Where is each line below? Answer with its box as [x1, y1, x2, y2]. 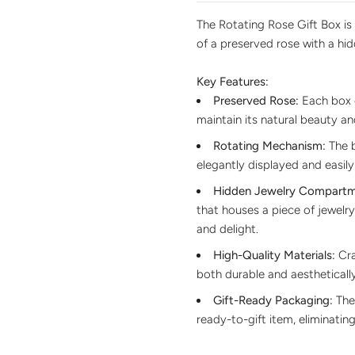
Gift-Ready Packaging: [213, 292, 333, 307]
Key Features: [197, 74, 269, 89]
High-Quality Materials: [213, 247, 335, 262]
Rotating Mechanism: [213, 138, 326, 153]
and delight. [197, 221, 258, 236]
